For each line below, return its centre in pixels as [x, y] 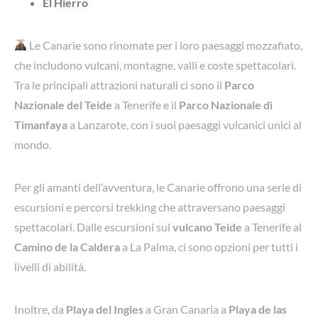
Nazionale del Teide [63, 104]
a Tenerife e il [146, 104]
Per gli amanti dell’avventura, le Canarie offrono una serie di [158, 187]
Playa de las [258, 309]
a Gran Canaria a [186, 309]
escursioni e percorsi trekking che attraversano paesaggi [150, 207]
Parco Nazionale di [226, 104]
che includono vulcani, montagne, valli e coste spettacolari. [155, 65]
